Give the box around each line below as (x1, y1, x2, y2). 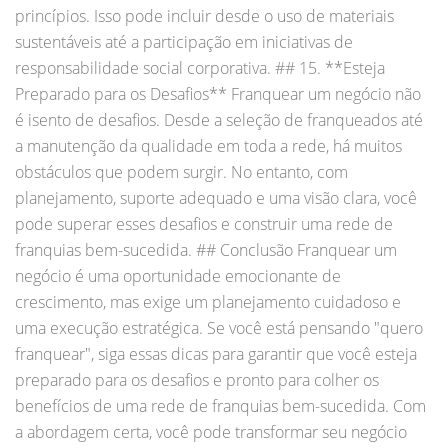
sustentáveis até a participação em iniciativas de (15, 30, 353, 53)
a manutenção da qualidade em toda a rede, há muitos (15, 134, 402, 157)
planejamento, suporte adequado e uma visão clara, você (15, 186, 417, 209)
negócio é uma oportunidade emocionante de (15, 264, 341, 287)
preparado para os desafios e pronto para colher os (15, 368, 379, 391)
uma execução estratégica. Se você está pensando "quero (15, 316, 423, 339)
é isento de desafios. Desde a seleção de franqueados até (15, 108, 423, 131)
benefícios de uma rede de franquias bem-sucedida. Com (15, 394, 426, 417)
